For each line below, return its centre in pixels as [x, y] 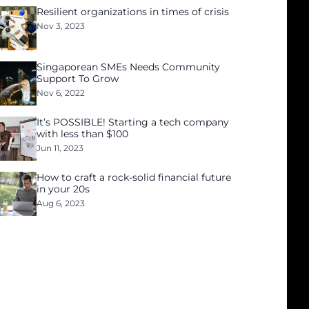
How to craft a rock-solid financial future [134, 177]
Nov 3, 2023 [61, 26]
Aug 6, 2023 [61, 203]
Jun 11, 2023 [60, 148]
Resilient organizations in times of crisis [133, 12]
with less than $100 [83, 134]
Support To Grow [78, 79]
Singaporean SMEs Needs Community [129, 67]
